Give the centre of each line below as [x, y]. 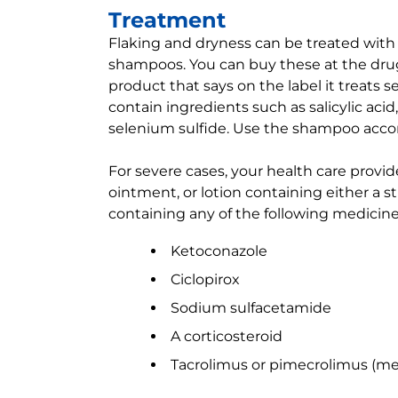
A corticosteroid [227, 336]
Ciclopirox [205, 279]
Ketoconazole [219, 251]
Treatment [167, 20]
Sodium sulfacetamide [251, 308]
